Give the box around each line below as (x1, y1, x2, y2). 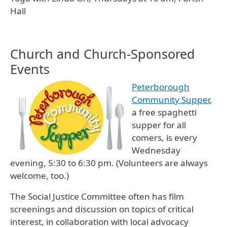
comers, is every (132, 132, 197, 144)
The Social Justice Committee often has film (10, 191, 184, 203)
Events (10, 60, 50, 78)
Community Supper (132, 94, 210, 106)
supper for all (132, 119, 186, 131)
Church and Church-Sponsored (10, 45, 195, 63)
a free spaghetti (132, 106, 197, 119)
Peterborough (132, 81, 190, 93)
